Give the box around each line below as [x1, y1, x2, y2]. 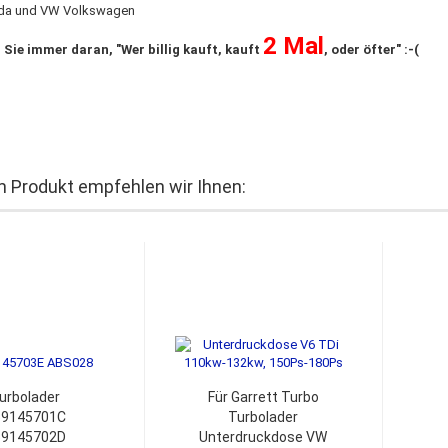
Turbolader [228, 409, 299, 425]
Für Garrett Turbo [207, 389, 319, 405]
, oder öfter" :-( [323, 42, 419, 57]
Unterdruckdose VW [199, 429, 328, 445]
